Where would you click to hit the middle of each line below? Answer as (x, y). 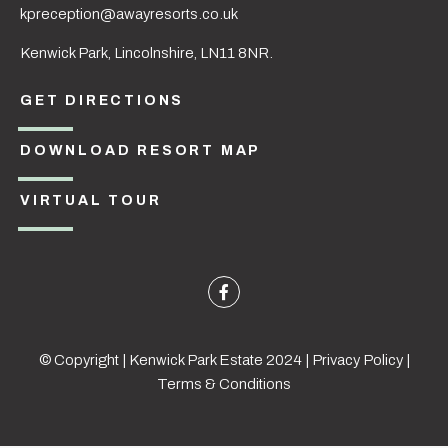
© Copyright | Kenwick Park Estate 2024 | (175, 360)
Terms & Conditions (224, 384)
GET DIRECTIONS (102, 101)
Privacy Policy (357, 360)
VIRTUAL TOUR (91, 201)
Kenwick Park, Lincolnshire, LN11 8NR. (146, 52)
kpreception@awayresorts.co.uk (129, 14)
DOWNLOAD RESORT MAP (141, 151)
